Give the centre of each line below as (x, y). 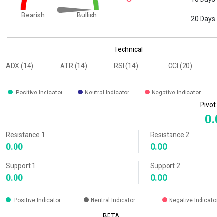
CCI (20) (180, 66)
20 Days (203, 19)
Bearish (33, 15)
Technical (129, 50)
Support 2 (165, 166)
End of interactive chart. (42, 39)
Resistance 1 (25, 135)
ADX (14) (20, 66)
